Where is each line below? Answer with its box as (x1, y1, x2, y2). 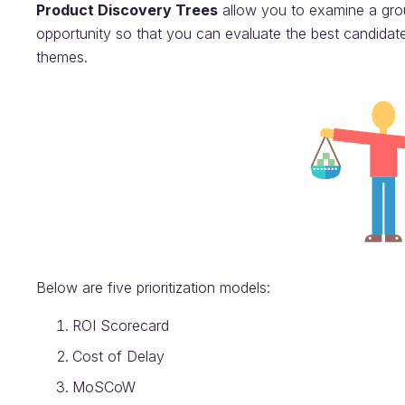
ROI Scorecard (72, 316, 169, 334)
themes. (36, 48, 88, 66)
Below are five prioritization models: (36, 278, 270, 297)
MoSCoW (72, 378, 136, 396)
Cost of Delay (72, 347, 165, 365)
